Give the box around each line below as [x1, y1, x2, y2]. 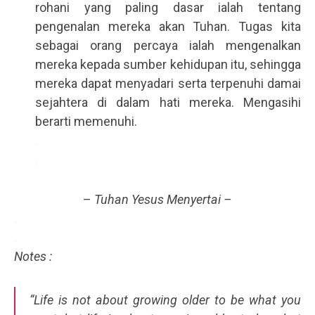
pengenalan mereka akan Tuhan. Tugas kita [35, 19, 301, 34]
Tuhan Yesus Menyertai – [94, 192, 232, 207]
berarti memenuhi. [35, 114, 137, 129]
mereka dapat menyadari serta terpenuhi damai [35, 76, 301, 91]
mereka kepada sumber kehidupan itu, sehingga [35, 57, 301, 72]
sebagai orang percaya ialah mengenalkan [35, 38, 301, 53]
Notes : [14, 249, 52, 264]
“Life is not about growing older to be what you [30, 292, 301, 308]
